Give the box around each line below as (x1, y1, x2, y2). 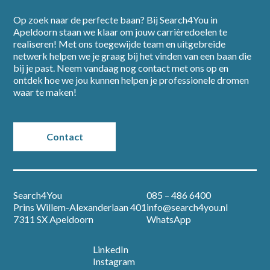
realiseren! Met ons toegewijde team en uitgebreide (13, 38, 226, 49)
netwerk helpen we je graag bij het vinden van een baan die (13, 50, 252, 61)
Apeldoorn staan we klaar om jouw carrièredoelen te (13, 26, 228, 37)
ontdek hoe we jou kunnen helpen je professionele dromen (13, 74, 250, 86)
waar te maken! (13, 86, 77, 98)
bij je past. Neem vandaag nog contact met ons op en (13, 62, 229, 74)
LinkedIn (92, 243, 128, 255)
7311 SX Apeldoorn (13, 213, 94, 225)
